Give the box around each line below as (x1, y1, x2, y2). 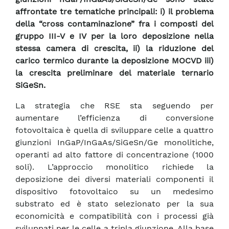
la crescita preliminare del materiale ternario (15, 68, 214, 78)
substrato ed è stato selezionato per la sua (15, 199, 214, 209)
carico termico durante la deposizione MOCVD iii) (15, 56, 214, 66)
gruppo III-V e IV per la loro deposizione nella (15, 31, 214, 41)
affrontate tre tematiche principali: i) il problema (15, 7, 214, 17)
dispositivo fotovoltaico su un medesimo (15, 187, 214, 197)
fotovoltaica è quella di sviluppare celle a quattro (15, 125, 214, 135)
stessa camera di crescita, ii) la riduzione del (15, 43, 214, 54)
